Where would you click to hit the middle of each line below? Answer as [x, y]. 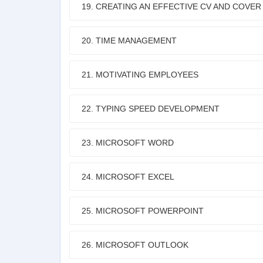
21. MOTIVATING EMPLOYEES [140, 75]
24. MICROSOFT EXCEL [128, 177]
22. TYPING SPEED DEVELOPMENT [151, 109]
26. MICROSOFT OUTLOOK [135, 245]
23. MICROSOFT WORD [128, 143]
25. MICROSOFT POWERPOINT [143, 211]
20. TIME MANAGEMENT [129, 41]
